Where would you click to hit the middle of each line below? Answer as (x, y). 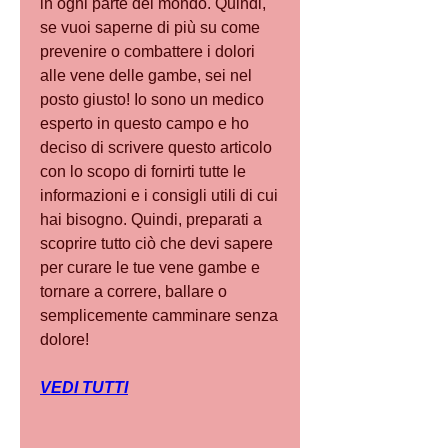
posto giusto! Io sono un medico (152, 100)
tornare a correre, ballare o (133, 292)
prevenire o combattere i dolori (147, 52)
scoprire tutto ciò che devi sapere (156, 244)
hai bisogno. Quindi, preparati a (151, 220)
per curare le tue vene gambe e (150, 268)
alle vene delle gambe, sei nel (146, 76)
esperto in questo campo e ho (144, 124)
